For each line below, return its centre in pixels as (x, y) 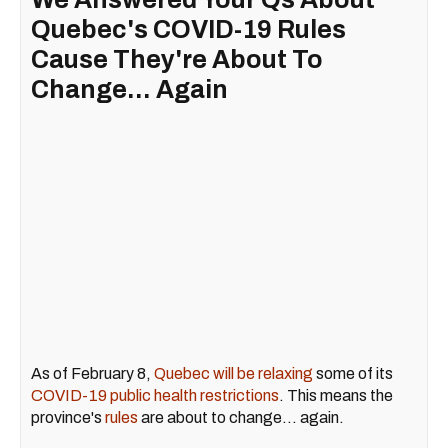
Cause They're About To (177, 59)
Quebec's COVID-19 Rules (188, 29)
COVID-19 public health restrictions (155, 395)
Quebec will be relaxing (233, 373)
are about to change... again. (244, 417)
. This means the (336, 395)
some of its (353, 373)
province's (68, 417)
